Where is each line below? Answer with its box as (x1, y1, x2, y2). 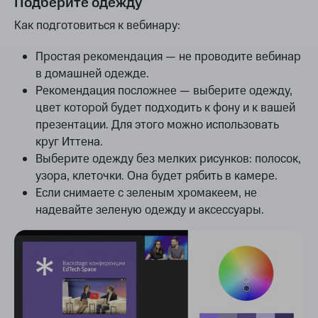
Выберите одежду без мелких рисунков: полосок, (35, 150, 301, 168)
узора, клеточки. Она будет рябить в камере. (35, 168, 278, 185)
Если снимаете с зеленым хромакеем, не (35, 185, 257, 202)
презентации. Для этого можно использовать (35, 116, 279, 134)
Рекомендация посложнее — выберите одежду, (35, 82, 292, 100)
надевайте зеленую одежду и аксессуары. (35, 202, 264, 219)
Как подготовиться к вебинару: (14, 17, 180, 35)
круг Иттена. (35, 133, 103, 151)
